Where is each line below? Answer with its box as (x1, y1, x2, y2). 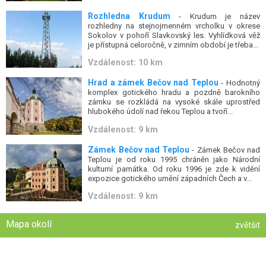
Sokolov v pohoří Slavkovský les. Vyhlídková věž (88, 31, 260, 40)
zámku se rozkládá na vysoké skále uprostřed (88, 97, 260, 107)
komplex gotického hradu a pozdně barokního (88, 88, 260, 97)
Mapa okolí (6, 218, 52, 230)
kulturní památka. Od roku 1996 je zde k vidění (88, 164, 260, 173)
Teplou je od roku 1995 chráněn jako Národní (88, 154, 260, 164)
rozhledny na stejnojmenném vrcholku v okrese (88, 21, 260, 31)
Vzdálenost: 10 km (88, 58, 163, 68)
